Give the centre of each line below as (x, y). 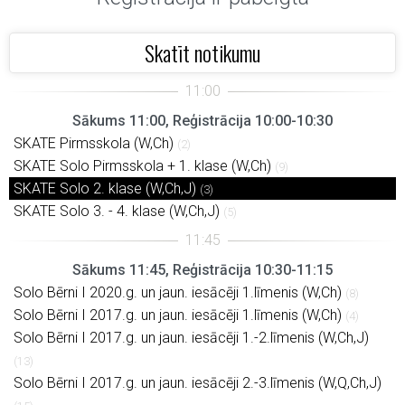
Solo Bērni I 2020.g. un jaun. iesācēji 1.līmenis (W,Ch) (178, 292)
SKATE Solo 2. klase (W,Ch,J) (105, 188)
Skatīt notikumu (202, 52)
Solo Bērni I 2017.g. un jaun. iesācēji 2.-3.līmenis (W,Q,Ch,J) (198, 383)
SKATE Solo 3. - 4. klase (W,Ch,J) (117, 211)
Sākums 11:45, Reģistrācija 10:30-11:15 (202, 270)
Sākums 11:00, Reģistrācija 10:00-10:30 (202, 121)
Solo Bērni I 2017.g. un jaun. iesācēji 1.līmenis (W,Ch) (178, 315)
